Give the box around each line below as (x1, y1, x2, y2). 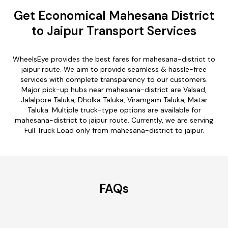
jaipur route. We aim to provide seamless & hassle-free (21, 64, 207, 74)
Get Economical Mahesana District (14, 7, 214, 23)
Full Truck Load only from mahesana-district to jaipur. (24, 125, 204, 135)
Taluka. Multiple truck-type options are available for (27, 105, 201, 115)
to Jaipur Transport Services (32, 22, 196, 39)
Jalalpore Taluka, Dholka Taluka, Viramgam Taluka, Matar (20, 95, 208, 104)
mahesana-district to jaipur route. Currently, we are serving (15, 115, 213, 125)
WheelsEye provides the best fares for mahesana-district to (13, 54, 215, 64)
